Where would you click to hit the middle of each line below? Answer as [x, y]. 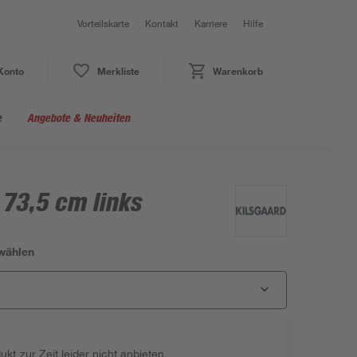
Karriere [211, 23]
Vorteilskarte [103, 23]
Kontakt [162, 23]
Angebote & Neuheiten [78, 118]
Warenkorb [237, 71]
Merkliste [118, 71]
